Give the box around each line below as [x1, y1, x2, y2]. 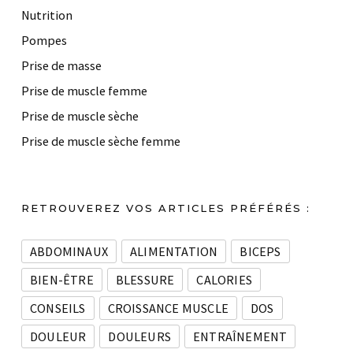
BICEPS [240, 243, 281, 260]
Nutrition [21, 7, 72, 24]
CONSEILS [30, 300, 86, 317]
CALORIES [196, 272, 253, 288]
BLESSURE [115, 272, 175, 288]
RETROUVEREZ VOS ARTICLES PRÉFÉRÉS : [21, 202, 310, 215]
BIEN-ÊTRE [30, 272, 94, 288]
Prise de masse [21, 58, 102, 74]
